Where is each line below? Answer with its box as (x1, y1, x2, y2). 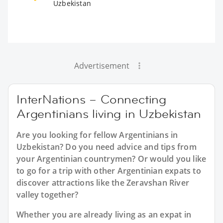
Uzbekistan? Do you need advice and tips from (16, 141, 197, 152)
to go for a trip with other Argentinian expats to (16, 165, 201, 176)
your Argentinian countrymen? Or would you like (16, 153, 207, 164)
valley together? (16, 189, 79, 200)
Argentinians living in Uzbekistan (16, 106, 201, 121)
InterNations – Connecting (16, 91, 166, 107)
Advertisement (74, 60, 129, 71)
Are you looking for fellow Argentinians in (16, 129, 178, 140)
